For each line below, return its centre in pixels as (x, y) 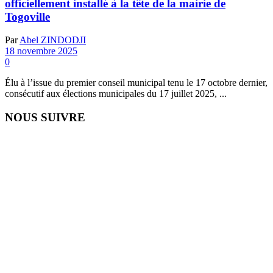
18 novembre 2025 (41, 51)
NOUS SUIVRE (45, 118)
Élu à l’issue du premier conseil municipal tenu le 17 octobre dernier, (136, 83)
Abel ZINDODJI (53, 40)
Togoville (27, 16)
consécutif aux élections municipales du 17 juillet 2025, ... (116, 94)
